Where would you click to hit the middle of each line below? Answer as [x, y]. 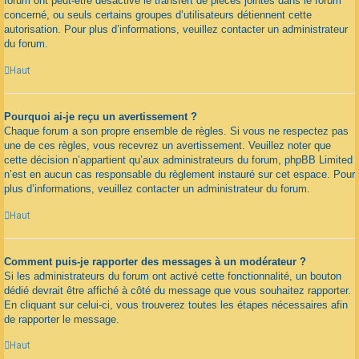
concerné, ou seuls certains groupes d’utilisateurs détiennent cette [158, 15]
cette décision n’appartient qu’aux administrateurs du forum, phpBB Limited [178, 159]
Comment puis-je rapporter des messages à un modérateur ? [155, 261]
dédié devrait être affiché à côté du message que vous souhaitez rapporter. [177, 290]
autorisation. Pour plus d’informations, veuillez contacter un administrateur [176, 30]
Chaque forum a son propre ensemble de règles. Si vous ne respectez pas [176, 131]
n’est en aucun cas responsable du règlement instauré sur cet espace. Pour [179, 174]
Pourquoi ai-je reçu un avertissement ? [101, 116]
